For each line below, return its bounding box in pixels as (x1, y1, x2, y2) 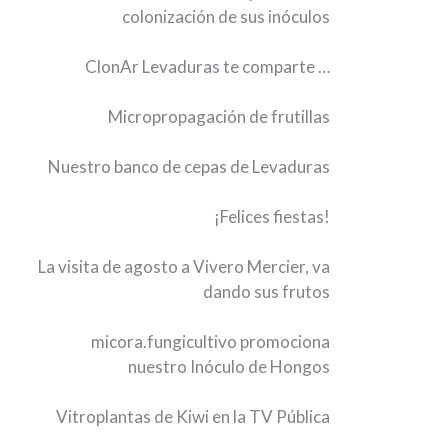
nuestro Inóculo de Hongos (128, 356, 331, 377)
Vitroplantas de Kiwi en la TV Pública (56, 406, 331, 427)
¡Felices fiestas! (214, 206, 331, 227)
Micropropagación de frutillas (108, 106, 331, 127)
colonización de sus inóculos (122, 6, 331, 27)
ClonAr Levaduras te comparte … (85, 56, 331, 77)
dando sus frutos (203, 281, 331, 302)
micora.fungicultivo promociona (91, 331, 331, 352)
